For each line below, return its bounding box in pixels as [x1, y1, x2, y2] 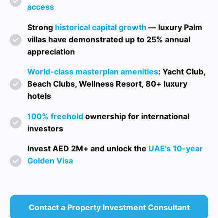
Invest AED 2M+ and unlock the [27, 144, 146, 154]
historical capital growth [55, 22, 146, 32]
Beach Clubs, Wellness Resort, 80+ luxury [27, 79, 187, 89]
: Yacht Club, [158, 67, 205, 77]
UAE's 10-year [146, 144, 203, 154]
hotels [27, 91, 51, 101]
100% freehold [27, 111, 83, 121]
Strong [27, 22, 55, 32]
